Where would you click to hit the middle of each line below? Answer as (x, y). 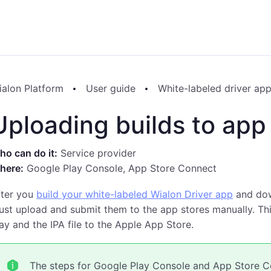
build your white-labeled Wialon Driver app (135, 194)
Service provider (97, 153)
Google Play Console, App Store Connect (120, 168)
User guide (111, 88)
